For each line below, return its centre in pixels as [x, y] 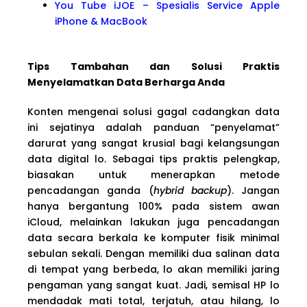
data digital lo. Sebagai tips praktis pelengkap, [153, 159]
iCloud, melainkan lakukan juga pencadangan [153, 222]
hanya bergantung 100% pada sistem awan [153, 206]
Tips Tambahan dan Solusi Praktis [153, 66]
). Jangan [253, 190]
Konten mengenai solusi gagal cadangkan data [153, 111]
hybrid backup [190, 190]
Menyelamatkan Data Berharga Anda [126, 82]
